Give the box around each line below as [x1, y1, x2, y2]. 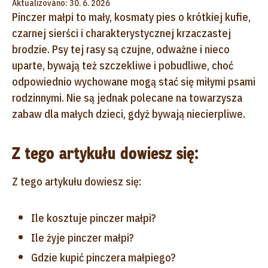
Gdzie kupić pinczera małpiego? [31, 250, 176, 264]
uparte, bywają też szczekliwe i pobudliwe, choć [12, 58, 233, 72]
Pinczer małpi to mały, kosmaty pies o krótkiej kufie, [12, 10, 251, 24]
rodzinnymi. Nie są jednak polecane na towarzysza [12, 90, 242, 105]
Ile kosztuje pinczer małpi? [31, 211, 156, 225]
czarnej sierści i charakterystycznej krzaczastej [12, 26, 231, 40]
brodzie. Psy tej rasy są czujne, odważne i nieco [12, 42, 230, 56]
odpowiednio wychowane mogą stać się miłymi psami [12, 74, 255, 89]
